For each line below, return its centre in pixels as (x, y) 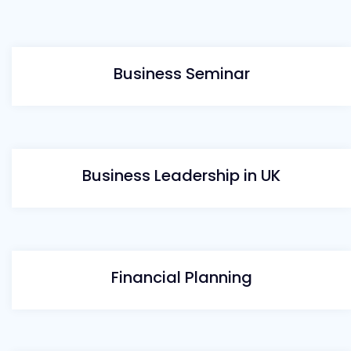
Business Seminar (181, 74)
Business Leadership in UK (181, 175)
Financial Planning (181, 277)
